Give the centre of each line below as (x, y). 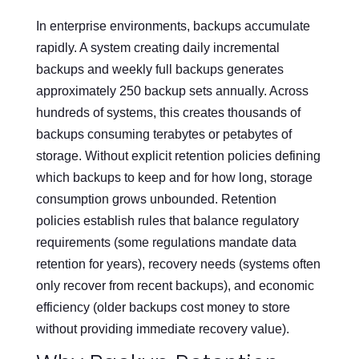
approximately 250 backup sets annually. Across (172, 91)
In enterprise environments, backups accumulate (173, 26)
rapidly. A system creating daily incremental (157, 47)
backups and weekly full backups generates (159, 69)
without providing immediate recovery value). (162, 329)
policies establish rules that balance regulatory (167, 220)
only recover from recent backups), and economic (175, 285)
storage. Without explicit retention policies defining (178, 155)
